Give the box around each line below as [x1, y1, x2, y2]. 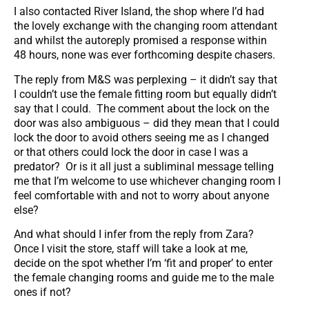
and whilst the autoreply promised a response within [14, 34, 267, 48]
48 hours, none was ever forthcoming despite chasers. [14, 48, 275, 62]
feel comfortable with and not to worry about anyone [14, 188, 269, 202]
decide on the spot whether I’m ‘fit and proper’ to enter [14, 257, 272, 270]
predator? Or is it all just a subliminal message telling [14, 159, 274, 173]
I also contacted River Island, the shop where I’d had [14, 5, 264, 19]
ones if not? [14, 286, 71, 299]
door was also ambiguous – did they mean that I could [14, 116, 279, 130]
